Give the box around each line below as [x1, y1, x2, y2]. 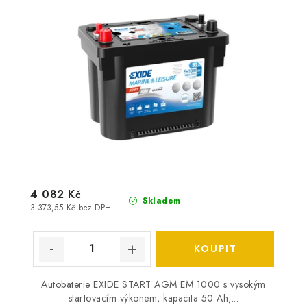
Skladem [139, 194, 181, 207]
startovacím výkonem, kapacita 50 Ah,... [68, 291, 239, 305]
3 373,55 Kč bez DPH [30, 202, 112, 213]
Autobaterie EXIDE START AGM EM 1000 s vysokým [41, 277, 266, 291]
